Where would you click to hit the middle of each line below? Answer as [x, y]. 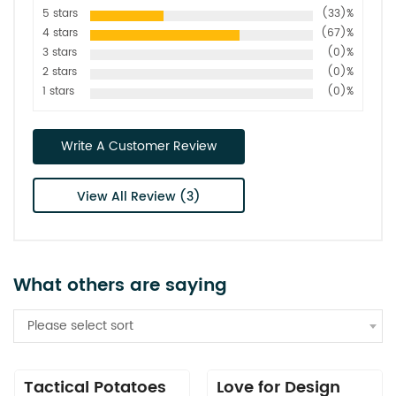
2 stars [60, 72]
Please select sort [80, 326]
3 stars [60, 53]
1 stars [58, 92]
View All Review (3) [139, 197]
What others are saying [120, 286]
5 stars [60, 14]
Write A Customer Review [139, 147]
